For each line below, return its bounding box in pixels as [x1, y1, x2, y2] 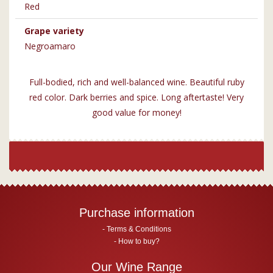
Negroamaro [24, 40, 76, 52]
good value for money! [91, 107, 182, 119]
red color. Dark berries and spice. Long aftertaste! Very [29, 91, 244, 104]
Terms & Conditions [106, 225, 171, 234]
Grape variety [24, 25, 84, 37]
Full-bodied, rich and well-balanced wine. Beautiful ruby [29, 76, 244, 88]
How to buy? [118, 237, 160, 246]
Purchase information [79, 206, 194, 220]
